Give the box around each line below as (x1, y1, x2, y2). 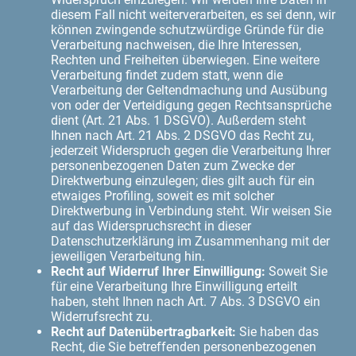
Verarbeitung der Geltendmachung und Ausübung (51, 82, 327, 98)
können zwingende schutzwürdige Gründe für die (51, 21, 323, 37)
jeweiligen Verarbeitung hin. (51, 248, 205, 264)
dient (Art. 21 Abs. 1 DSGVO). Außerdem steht (51, 112, 306, 128)
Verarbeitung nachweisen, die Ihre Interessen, (51, 37, 301, 52)
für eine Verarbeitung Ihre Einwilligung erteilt (51, 278, 297, 294)
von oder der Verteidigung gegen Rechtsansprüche (51, 97, 331, 113)
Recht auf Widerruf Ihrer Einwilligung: (51, 263, 265, 279)
